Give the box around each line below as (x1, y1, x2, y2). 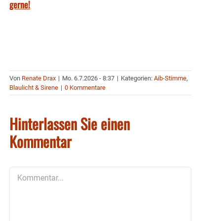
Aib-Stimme (154, 74, 186, 82)
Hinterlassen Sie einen (9, 112, 130, 135)
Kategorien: (121, 74, 154, 82)
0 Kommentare (65, 84, 106, 92)
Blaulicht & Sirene (9, 84, 58, 92)
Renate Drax (22, 74, 56, 82)
